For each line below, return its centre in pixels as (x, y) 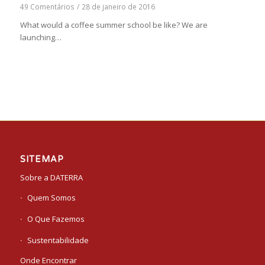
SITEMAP (42, 159)
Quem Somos (51, 197)
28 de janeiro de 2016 (118, 6)
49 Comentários (47, 6)
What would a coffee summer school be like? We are (114, 25)
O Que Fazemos (56, 219)
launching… (41, 37)
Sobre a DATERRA (51, 177)
